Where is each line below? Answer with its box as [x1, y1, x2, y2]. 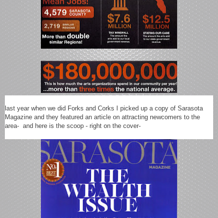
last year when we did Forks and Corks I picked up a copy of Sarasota [5, 104, 203, 112]
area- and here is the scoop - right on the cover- [5, 122, 143, 129]
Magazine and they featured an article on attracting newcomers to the [5, 113, 200, 121]
